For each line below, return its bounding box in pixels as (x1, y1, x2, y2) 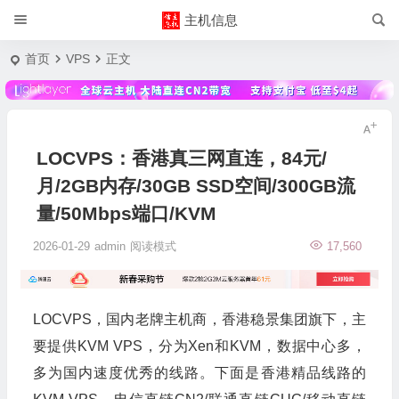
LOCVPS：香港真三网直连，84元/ (36, 147, 327, 168)
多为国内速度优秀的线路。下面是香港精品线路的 (32, 364, 366, 380)
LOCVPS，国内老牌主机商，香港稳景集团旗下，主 (32, 311, 366, 327)
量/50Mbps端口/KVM (36, 202, 216, 224)
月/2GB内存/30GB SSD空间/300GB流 (36, 175, 355, 196)
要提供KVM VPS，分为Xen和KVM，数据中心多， (32, 338, 366, 354)
